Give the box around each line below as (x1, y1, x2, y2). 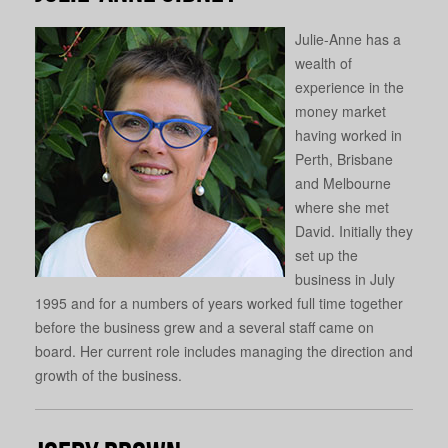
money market (295, 100, 386, 121)
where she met (295, 196, 389, 217)
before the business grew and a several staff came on (35, 316, 374, 337)
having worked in (295, 124, 402, 145)
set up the (295, 244, 358, 265)
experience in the (295, 76, 404, 97)
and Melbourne (295, 172, 391, 193)
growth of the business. (35, 364, 182, 385)
